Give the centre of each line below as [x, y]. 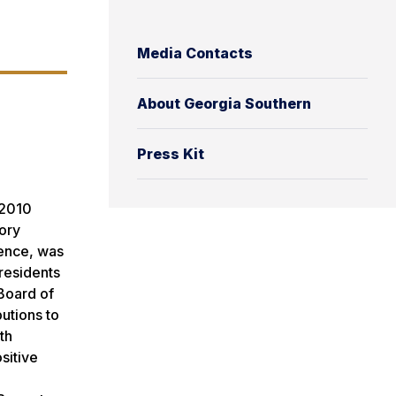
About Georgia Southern [224, 103]
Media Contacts [195, 53]
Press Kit [171, 153]
